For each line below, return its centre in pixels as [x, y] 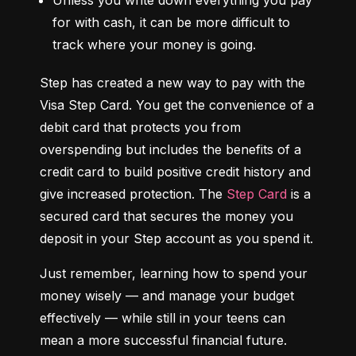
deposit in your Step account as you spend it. [176, 239]
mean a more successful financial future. [163, 341]
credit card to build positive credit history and [175, 172]
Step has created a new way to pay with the [172, 83]
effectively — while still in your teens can [163, 318]
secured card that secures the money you [166, 217]
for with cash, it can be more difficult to [171, 23]
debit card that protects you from [140, 128]
